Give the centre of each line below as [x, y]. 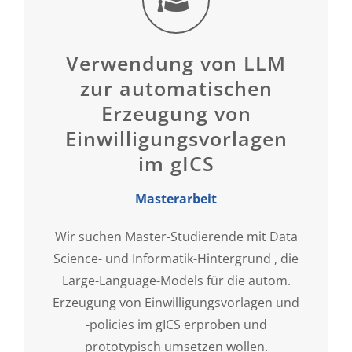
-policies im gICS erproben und [176, 324]
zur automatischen [176, 88]
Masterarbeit [176, 198]
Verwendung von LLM [176, 62]
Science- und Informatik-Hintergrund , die [176, 258]
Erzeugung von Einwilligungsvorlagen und [176, 302]
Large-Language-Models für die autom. [176, 280]
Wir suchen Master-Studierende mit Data [176, 236]
